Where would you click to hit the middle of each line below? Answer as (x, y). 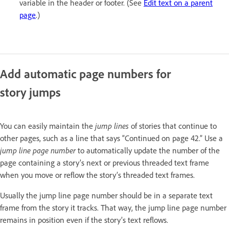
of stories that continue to (173, 126)
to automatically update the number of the (148, 151)
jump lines (112, 126)
